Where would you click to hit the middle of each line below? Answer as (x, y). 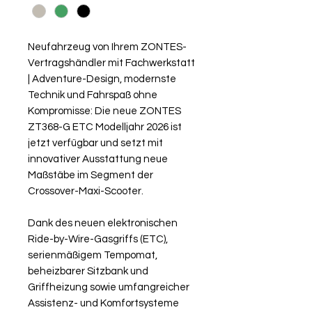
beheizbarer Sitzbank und (88, 272)
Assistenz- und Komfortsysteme (103, 304)
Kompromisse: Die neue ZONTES (104, 111)
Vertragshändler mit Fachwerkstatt (111, 63)
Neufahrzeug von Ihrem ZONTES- (107, 47)
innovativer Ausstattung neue (98, 159)
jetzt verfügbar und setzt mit (95, 143)
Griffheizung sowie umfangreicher (109, 288)
